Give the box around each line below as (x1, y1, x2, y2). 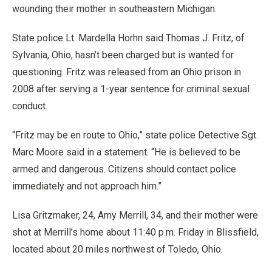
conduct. (12, 100, 47, 112)
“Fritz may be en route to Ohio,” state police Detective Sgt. (12, 129, 258, 141)
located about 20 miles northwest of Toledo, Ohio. (12, 243, 223, 255)
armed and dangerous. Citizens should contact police (12, 163, 236, 175)
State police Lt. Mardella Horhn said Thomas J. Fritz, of (12, 32, 245, 44)
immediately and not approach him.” (12, 180, 161, 192)
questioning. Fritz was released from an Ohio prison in (12, 66, 241, 78)
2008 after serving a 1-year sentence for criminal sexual (12, 83, 250, 95)
